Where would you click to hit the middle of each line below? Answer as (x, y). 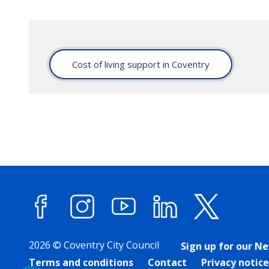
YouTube (164, 231)
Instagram (127, 231)
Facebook (83, 231)
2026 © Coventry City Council (94, 245)
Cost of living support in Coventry (141, 64)
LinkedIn (204, 231)
